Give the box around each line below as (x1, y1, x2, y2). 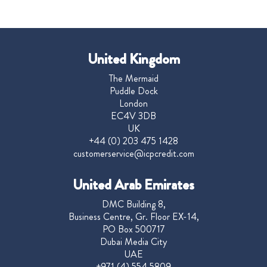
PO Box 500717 (102, 222, 165, 237)
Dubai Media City (100, 235, 167, 249)
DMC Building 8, (101, 197, 166, 212)
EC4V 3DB (111, 109, 156, 123)
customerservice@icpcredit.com (73, 147, 194, 161)
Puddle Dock (109, 84, 158, 98)
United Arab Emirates (73, 175, 194, 195)
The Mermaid (108, 72, 159, 86)
